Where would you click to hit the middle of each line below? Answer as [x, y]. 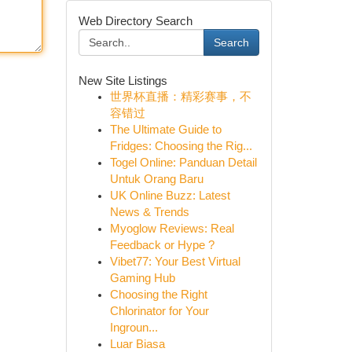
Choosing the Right [158, 295]
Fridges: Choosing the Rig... [181, 146]
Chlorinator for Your [159, 311]
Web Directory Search [135, 21]
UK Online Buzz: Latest [170, 196]
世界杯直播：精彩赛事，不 [180, 97]
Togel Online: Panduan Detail [183, 163]
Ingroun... [134, 328]
